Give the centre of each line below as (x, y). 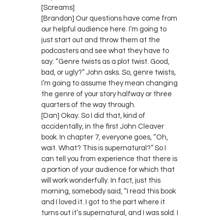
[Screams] (58, 7)
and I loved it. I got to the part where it (103, 202)
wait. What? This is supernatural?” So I (104, 148)
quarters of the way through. (88, 105)
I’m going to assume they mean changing (110, 83)
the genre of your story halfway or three (107, 94)
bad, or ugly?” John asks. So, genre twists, (109, 72)
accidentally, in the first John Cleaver (103, 126)
